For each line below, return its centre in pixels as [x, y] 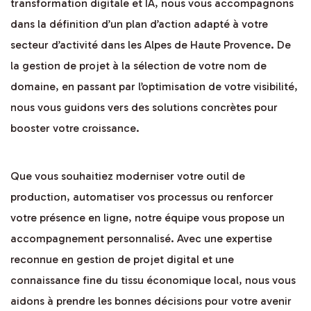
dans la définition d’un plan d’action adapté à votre [139, 24]
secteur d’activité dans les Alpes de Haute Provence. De [151, 45]
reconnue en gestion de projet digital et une [122, 260]
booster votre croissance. [75, 128]
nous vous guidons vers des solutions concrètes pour [144, 108]
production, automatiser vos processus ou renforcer [142, 197]
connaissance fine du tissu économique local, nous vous [153, 280]
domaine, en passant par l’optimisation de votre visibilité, [154, 87]
